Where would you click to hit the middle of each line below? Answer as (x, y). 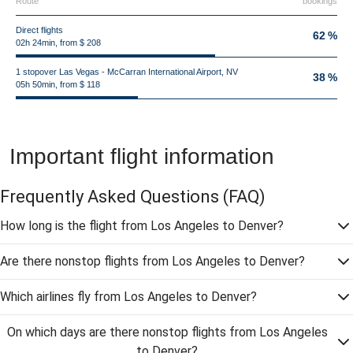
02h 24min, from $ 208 (58, 43)
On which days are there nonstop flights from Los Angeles (167, 332)
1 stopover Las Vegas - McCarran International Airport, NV (127, 72)
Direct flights (39, 30)
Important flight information (142, 156)
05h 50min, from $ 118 (58, 84)
